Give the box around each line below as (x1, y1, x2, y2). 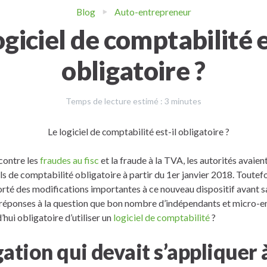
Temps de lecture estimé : (66, 96, 163, 106)
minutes (171, 96, 201, 106)
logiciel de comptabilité (113, 211, 210, 223)
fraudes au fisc (40, 154, 99, 166)
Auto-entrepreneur (114, 6, 191, 17)
